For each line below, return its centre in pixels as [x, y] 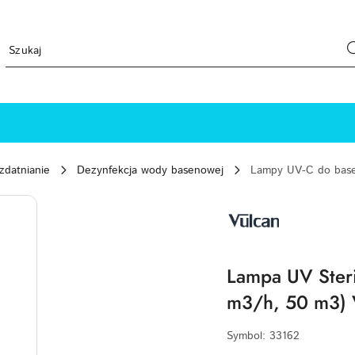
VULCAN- [250, 200]
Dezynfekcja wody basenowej [150, 170]
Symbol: [248, 336]
